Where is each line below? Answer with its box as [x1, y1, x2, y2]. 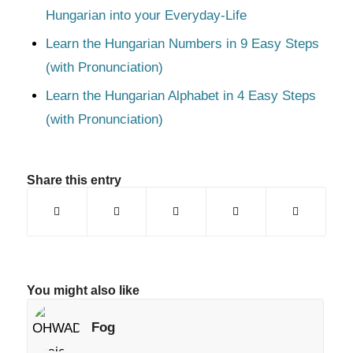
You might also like [26, 284, 139, 297]
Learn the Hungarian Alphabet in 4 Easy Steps [45, 88, 316, 103]
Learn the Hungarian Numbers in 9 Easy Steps [45, 36, 319, 51]
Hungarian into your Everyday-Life [45, 8, 247, 23]
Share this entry [26, 173, 121, 187]
